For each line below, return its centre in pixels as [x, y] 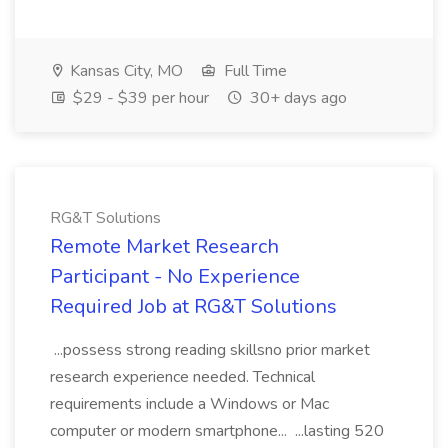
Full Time [253, 71]
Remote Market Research [164, 246]
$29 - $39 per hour [139, 98]
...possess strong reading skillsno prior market [210, 350]
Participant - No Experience [175, 276]
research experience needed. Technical [182, 377]
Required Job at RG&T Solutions [193, 306]
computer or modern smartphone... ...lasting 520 [217, 431]
